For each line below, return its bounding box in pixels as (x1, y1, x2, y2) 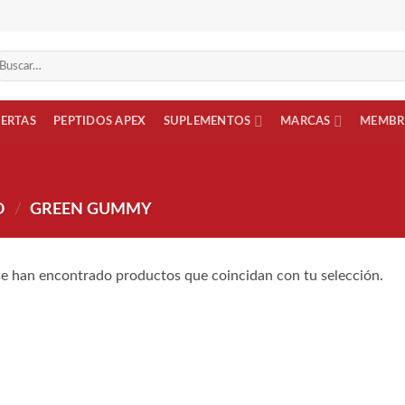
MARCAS (280, 116, 331, 127)
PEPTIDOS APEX (53, 116, 146, 127)
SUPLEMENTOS (163, 116, 251, 127)
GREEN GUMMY (26, 201, 153, 218)
